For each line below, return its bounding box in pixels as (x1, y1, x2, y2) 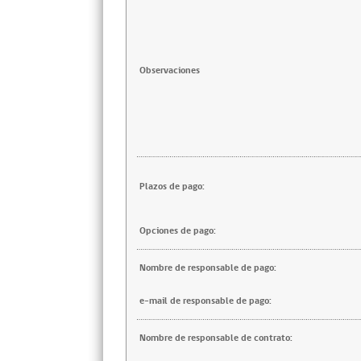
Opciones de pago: (139, 224, 216, 238)
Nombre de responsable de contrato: (139, 331, 293, 345)
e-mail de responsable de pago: (139, 294, 272, 308)
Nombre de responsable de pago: (139, 261, 276, 275)
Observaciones (139, 64, 200, 77)
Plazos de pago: (139, 180, 205, 193)
